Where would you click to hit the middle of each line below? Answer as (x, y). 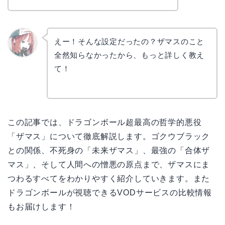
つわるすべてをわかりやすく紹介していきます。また (109, 179)
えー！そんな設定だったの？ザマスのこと (129, 42)
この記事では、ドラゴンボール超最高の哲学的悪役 (105, 123)
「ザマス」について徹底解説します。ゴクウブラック (109, 137)
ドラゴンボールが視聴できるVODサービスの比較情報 (110, 193)
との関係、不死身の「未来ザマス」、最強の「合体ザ (109, 151)
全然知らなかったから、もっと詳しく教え (129, 55)
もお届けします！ (41, 207)
